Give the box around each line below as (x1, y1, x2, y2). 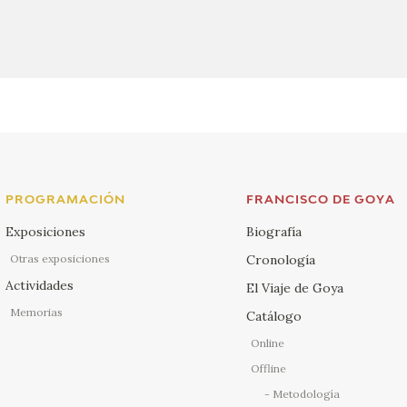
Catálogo (245, 308, 302, 325)
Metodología (272, 387, 340, 402)
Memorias (10, 305, 64, 320)
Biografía (245, 223, 302, 241)
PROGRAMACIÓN (5, 194, 126, 207)
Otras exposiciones (10, 252, 111, 266)
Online (250, 336, 284, 351)
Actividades (5, 277, 74, 294)
